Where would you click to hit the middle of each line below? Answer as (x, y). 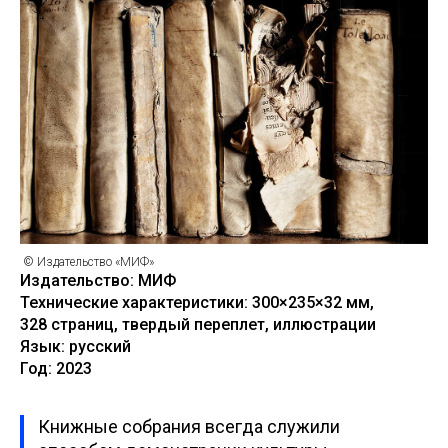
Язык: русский (75, 346)
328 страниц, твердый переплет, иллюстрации (198, 324)
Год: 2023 (56, 368)
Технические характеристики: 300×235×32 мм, (197, 302)
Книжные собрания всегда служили (189, 426)
